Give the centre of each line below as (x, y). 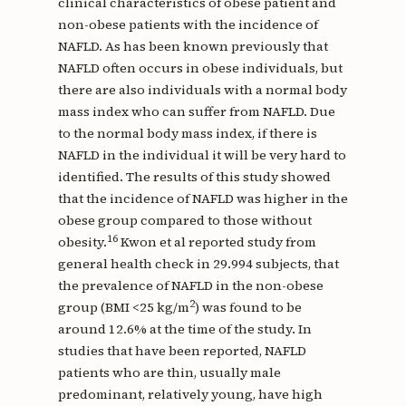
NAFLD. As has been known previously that (193, 47)
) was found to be (248, 308)
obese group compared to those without (184, 221)
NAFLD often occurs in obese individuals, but (200, 68)
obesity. (82, 242)
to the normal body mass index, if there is (187, 134)
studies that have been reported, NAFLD (182, 351)
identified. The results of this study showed (194, 177)
